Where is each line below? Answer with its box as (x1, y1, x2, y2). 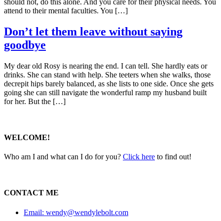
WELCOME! (4, 133, 50, 142)
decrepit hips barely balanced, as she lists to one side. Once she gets (4, 79, 214, 88)
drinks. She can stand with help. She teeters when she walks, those (4, 70, 211, 79)
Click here (123, 152, 155, 161)
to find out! (155, 152, 191, 161)
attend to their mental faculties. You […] (4, 6, 128, 15)
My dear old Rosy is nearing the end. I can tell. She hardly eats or (4, 61, 207, 70)
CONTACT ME (4, 188, 59, 197)
